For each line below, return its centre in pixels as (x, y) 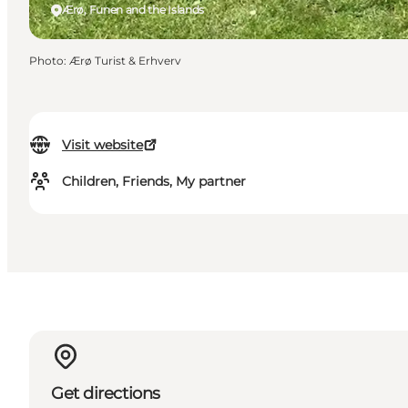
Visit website (102, 145)
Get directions (106, 393)
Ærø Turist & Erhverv (125, 61)
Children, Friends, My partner (154, 182)
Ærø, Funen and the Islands (133, 10)
